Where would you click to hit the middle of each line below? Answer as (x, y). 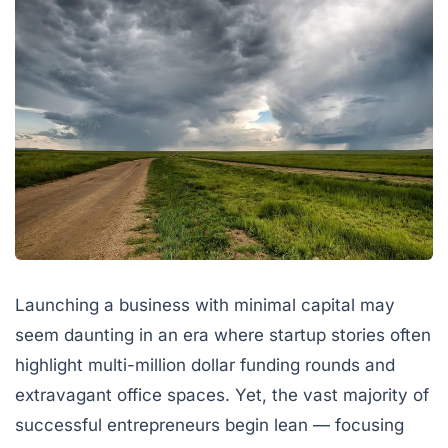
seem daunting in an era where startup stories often (223, 335)
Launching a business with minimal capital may (205, 305)
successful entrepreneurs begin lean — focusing (209, 425)
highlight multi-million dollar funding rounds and (205, 365)
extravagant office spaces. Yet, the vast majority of (222, 395)
